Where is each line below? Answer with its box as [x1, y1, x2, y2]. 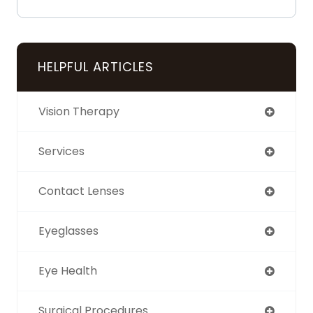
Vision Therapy [38, 103, 119, 119]
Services [38, 143, 85, 159]
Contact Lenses [38, 182, 124, 199]
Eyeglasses [38, 222, 99, 239]
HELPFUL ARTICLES [38, 57, 154, 75]
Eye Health [38, 262, 97, 279]
